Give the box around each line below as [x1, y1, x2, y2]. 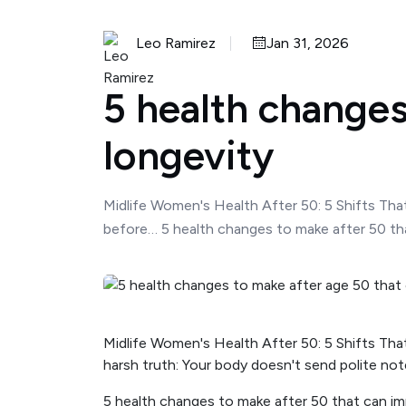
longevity [103, 131, 274, 179]
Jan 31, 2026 [266, 34, 349, 52]
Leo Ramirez [136, 34, 216, 52]
